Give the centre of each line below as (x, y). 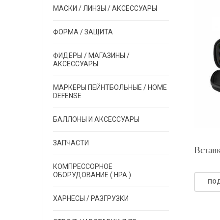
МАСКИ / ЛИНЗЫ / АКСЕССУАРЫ (105, 8)
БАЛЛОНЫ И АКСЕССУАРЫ (96, 119)
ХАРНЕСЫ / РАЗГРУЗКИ (91, 198)
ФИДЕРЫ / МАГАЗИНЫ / (91, 55)
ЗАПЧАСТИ (71, 143)
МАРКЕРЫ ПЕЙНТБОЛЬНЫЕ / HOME (110, 87)
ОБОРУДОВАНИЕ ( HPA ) (92, 175)
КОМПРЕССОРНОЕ (83, 166)
